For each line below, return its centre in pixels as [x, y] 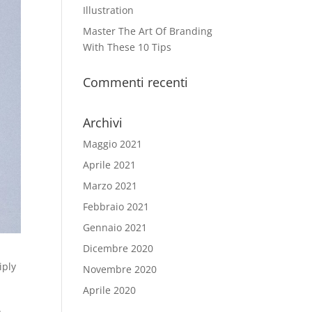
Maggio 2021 [113, 144]
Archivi [103, 123]
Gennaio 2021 [115, 227]
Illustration [109, 10]
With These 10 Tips [127, 47]
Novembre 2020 [120, 269]
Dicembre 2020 [118, 248]
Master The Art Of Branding [148, 31]
